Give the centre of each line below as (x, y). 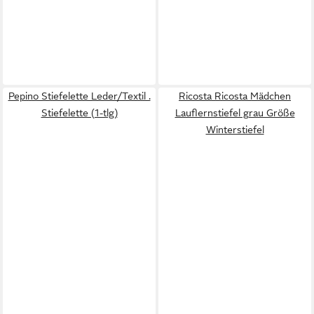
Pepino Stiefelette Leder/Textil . (79, 96)
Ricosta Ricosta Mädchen (235, 96)
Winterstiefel (235, 130)
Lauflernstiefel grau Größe (235, 113)
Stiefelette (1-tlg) (79, 113)
